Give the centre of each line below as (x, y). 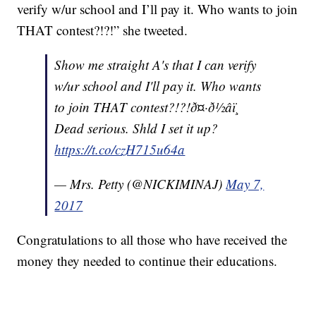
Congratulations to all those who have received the (152, 240)
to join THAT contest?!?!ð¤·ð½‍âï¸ (147, 107)
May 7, (245, 184)
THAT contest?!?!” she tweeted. (103, 30)
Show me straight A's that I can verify (156, 65)
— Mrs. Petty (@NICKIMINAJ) (140, 184)
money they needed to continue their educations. (147, 261)
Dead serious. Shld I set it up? (136, 128)
